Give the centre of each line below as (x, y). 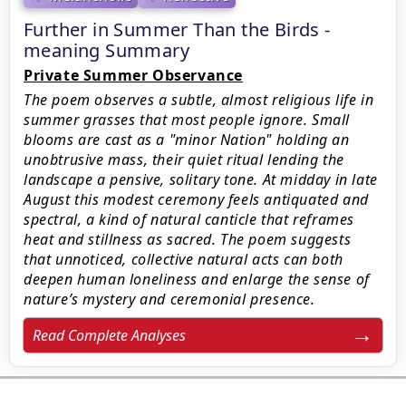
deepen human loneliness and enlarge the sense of (197, 279)
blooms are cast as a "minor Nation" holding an (187, 140)
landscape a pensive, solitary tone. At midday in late (201, 179)
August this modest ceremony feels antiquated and (196, 199)
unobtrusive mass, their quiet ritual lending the (184, 159)
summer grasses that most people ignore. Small (187, 120)
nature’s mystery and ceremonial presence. (169, 299)
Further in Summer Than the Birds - (177, 29)
